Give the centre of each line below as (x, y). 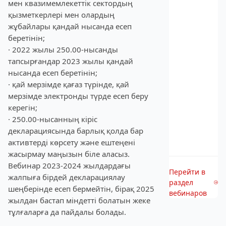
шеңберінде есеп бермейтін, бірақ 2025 (81, 189)
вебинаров (188, 193)
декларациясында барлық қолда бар (76, 131)
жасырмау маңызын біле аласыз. (69, 154)
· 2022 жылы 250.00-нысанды (63, 49)
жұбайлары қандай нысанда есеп (70, 26)
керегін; (23, 107)
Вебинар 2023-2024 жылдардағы (69, 165)
